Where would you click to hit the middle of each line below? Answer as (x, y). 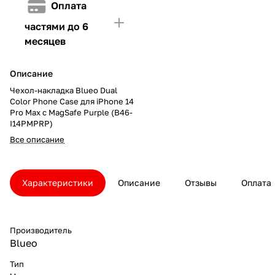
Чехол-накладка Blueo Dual (64, 90)
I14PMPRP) (31, 123)
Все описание (37, 139)
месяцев (45, 41)
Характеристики (58, 182)
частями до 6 (56, 26)
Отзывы (201, 182)
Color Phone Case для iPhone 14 (72, 101)
